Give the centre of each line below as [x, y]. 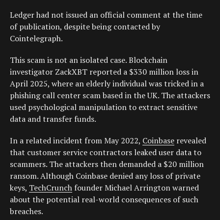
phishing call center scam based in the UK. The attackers [110, 96]
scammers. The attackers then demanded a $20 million [107, 164]
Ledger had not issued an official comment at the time [106, 15]
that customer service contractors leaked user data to [106, 152]
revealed [190, 141]
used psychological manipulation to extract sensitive [104, 107]
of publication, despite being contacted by [85, 27]
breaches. [27, 211]
